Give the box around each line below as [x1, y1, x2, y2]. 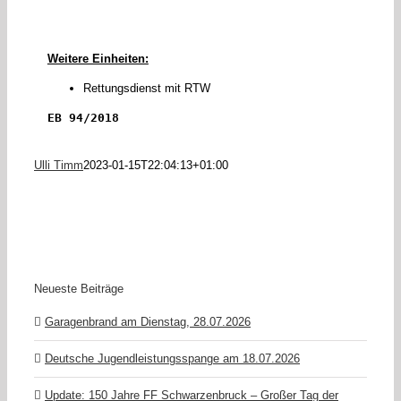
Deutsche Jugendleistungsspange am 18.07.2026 [45, 351, 300, 365]
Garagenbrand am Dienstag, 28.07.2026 [45, 314, 251, 328]
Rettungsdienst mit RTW [82, 81, 210, 96]
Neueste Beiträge [34, 281, 124, 295]
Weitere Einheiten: [47, 52, 149, 66]
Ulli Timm [34, 158, 83, 173]
